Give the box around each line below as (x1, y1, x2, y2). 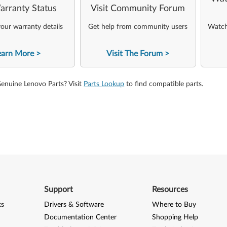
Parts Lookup (84, 81, 125, 88)
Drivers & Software (44, 201, 104, 208)
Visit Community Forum (91, 4, 185, 14)
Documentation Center (44, 213, 117, 221)
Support (44, 185, 73, 194)
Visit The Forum (106, 50, 163, 58)
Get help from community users (88, 23, 188, 30)
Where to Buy (152, 201, 197, 208)
